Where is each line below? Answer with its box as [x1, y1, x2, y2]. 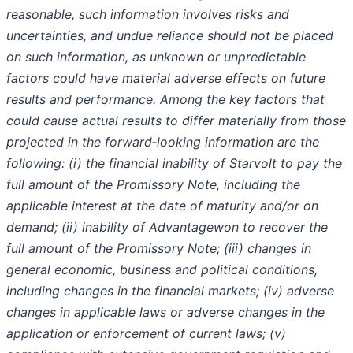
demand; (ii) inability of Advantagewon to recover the [6, 219, 328, 236]
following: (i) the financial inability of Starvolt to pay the [6, 155, 342, 172]
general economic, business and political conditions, [6, 262, 318, 278]
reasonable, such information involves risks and [6, 6, 289, 23]
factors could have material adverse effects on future [6, 70, 325, 87]
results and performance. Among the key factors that [6, 91, 325, 108]
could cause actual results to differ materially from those [6, 113, 346, 129]
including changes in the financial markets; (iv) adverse [6, 283, 334, 299]
